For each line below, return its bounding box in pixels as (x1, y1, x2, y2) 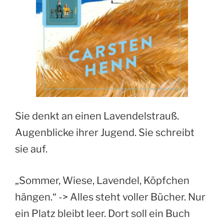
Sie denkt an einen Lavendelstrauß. (15, 110, 179, 122)
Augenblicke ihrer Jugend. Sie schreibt (15, 126, 194, 139)
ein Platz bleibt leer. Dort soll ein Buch (15, 207, 190, 220)
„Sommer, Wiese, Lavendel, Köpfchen (15, 174, 189, 187)
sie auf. (15, 143, 47, 155)
